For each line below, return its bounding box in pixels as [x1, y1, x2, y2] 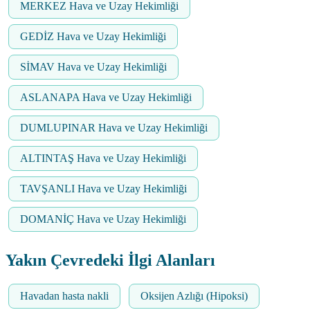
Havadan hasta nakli [20, 290, 109, 302]
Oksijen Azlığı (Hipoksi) [140, 290, 248, 302]
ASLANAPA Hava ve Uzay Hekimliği [20, 91, 192, 104]
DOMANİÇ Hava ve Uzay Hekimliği [20, 213, 186, 226]
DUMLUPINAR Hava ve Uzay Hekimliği [20, 122, 208, 134]
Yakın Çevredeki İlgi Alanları [6, 251, 215, 270]
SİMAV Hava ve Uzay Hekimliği [20, 61, 167, 73]
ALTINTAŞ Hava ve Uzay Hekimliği [20, 152, 186, 165]
